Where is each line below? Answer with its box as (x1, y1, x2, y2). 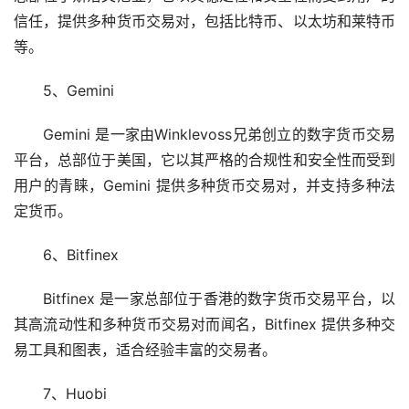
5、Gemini (43, 81, 114, 100)
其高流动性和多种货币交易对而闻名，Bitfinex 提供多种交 (14, 315, 395, 334)
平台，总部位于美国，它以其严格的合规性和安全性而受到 (14, 151, 395, 170)
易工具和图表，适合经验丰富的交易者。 (14, 341, 277, 360)
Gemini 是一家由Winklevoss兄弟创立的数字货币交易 (43, 125, 395, 144)
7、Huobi (43, 384, 107, 404)
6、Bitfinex (43, 246, 119, 265)
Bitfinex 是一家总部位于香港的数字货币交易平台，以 (43, 289, 395, 309)
